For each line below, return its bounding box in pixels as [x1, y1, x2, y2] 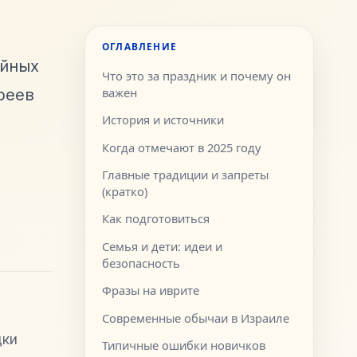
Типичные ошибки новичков [102, 337, 266, 354]
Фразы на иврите [102, 282, 200, 299]
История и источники [102, 112, 225, 128]
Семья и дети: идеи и [102, 237, 223, 254]
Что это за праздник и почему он [102, 67, 292, 84]
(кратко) [102, 182, 148, 199]
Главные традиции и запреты [102, 166, 269, 182]
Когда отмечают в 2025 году [102, 139, 262, 155]
